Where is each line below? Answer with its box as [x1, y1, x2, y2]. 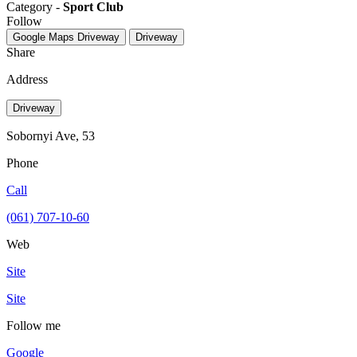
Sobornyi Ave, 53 [6, 128, 95, 143]
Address [6, 72, 48, 86]
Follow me [6, 318, 61, 332]
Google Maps [13, 30, 74, 43]
